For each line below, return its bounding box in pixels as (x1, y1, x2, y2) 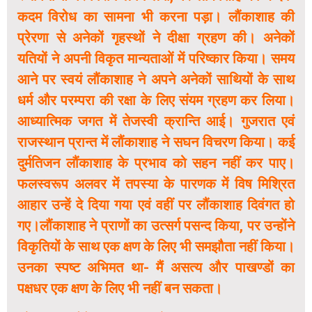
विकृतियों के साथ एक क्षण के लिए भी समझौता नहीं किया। (17, 238, 295, 256)
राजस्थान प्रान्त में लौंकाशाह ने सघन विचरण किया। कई (17, 134, 295, 151)
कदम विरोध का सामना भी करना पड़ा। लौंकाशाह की (17, 8, 295, 26)
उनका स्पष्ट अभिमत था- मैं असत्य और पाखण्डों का (17, 259, 295, 276)
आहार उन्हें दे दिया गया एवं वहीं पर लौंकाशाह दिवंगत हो (17, 196, 295, 214)
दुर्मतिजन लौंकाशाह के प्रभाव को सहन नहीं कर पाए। (17, 155, 295, 172)
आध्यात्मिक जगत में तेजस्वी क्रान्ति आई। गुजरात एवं (17, 113, 295, 130)
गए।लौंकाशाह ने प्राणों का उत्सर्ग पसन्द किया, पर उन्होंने (17, 217, 295, 235)
